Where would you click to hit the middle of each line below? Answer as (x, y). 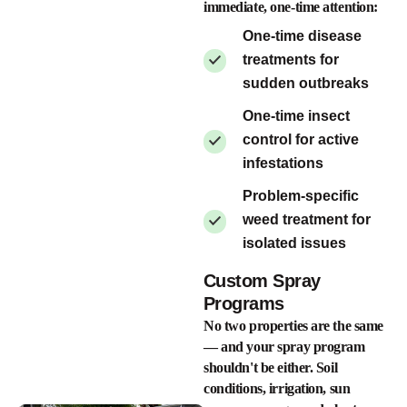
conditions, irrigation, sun (277, 389)
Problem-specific (301, 196)
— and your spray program (284, 347)
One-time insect (296, 116)
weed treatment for (307, 220)
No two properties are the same (294, 326)
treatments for (291, 59)
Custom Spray (262, 281)
